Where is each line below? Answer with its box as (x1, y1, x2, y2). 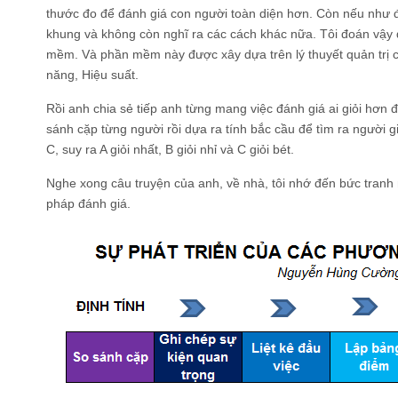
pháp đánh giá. (46, 196, 131, 211)
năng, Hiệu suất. (46, 68, 139, 82)
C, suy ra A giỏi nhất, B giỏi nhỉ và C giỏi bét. (46, 142, 294, 156)
